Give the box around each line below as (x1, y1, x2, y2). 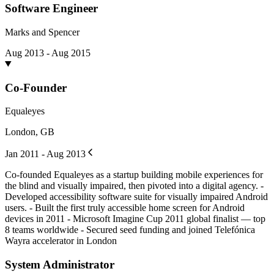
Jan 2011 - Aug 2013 (5, 149, 86, 160)
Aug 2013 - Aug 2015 (5, 47, 91, 58)
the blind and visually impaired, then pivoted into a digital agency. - (5, 180, 264, 191)
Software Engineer (5, 2, 98, 15)
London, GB (5, 127, 54, 138)
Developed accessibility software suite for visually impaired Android (5, 191, 268, 202)
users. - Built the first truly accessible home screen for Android (5, 202, 245, 213)
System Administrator (5, 258, 114, 272)
